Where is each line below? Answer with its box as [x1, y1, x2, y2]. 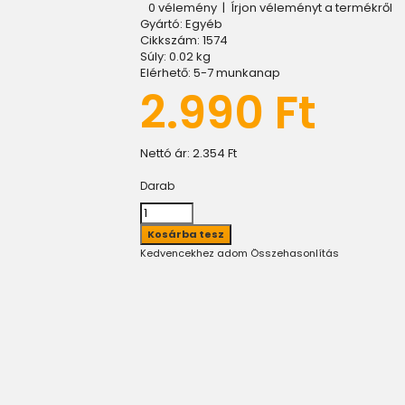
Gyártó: [140, 15, 183, 33]
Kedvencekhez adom [140, 246, 248, 260]
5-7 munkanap [193, 64, 280, 81]
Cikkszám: [140, 32, 200, 49]
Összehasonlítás [250, 246, 339, 260]
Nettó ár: [140, 145, 193, 162]
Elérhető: [140, 64, 191, 81]
